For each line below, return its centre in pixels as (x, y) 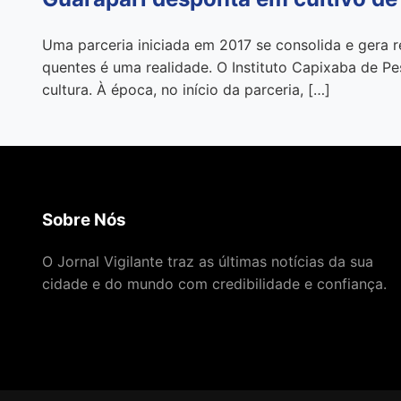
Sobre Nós (84, 220)
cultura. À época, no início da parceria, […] (186, 89)
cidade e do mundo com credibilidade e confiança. (214, 284)
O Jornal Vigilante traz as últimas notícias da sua (208, 262)
